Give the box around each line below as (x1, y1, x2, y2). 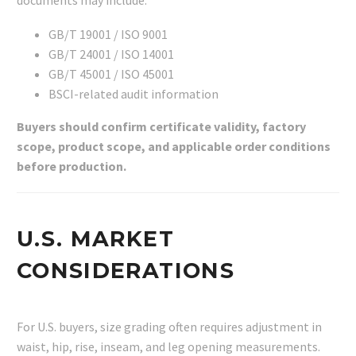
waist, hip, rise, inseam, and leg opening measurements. (17, 338, 320, 354)
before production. (17, 158, 126, 174)
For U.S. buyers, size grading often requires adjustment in (17, 318, 322, 335)
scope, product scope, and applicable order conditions (17, 138, 331, 154)
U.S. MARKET (17, 225, 174, 252)
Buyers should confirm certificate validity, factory (17, 118, 306, 134)
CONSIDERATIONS (17, 257, 234, 284)
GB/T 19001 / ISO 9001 (48, 26, 168, 42)
